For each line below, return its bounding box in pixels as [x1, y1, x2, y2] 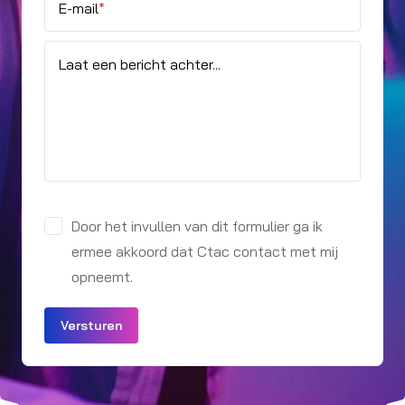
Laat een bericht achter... [59, 55, 221, 74]
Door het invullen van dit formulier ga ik [71, 217, 323, 236]
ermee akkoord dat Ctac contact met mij [71, 242, 338, 261]
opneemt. [71, 268, 133, 287]
